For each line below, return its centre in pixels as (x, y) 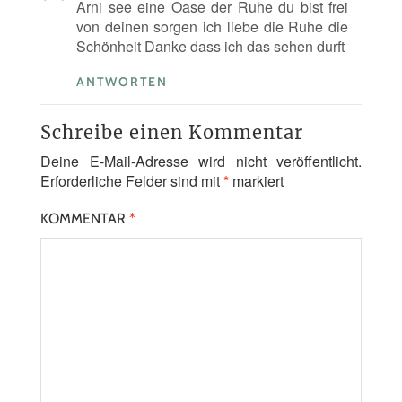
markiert (256, 181)
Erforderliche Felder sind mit (132, 181)
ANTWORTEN (122, 82)
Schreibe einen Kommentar (172, 133)
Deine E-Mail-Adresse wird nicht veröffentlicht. (201, 162)
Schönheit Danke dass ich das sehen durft (210, 47)
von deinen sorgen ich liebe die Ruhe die (212, 27)
